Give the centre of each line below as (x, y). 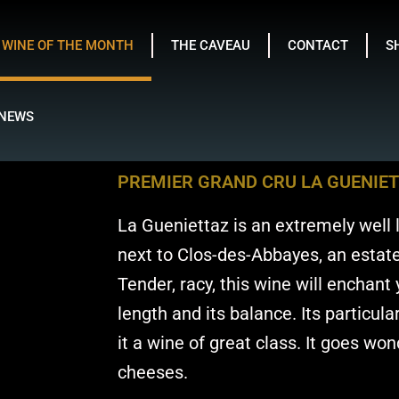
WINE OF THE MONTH (68, 45)
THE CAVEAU (211, 45)
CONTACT (318, 45)
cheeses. (153, 372)
